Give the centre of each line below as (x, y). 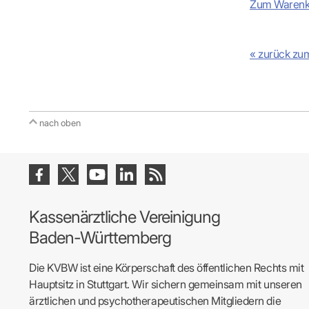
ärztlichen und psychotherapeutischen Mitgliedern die (155, 301)
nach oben (60, 123)
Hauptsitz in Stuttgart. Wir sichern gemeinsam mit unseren (166, 284)
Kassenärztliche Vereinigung (124, 217)
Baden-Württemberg (100, 238)
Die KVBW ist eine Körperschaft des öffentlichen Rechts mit (167, 268)
